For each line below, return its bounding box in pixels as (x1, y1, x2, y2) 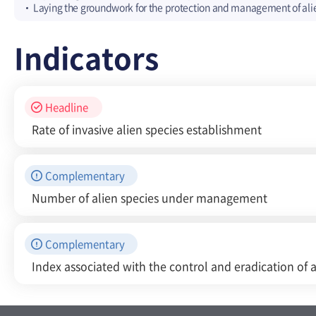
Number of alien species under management (32, 189, 267, 206)
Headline (45, 99, 88, 115)
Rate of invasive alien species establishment (32, 121, 262, 138)
